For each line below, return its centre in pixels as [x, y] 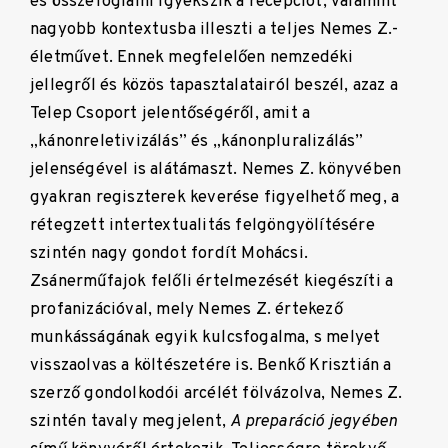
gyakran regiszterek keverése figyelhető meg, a [215, 198]
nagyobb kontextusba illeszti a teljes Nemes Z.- [214, 30]
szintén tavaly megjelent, [130, 422]
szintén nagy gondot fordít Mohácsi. [169, 254]
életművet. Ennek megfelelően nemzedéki [192, 58]
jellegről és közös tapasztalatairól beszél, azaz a [214, 86]
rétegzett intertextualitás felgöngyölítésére [202, 226]
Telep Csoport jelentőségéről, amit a [170, 114]
